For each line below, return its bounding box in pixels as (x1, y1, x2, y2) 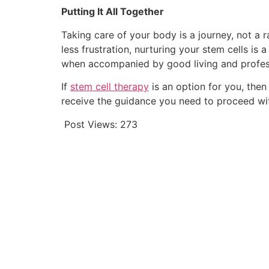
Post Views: (64, 118, 117, 130)
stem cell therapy (70, 80, 149, 93)
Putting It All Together (61, 5, 164, 18)
